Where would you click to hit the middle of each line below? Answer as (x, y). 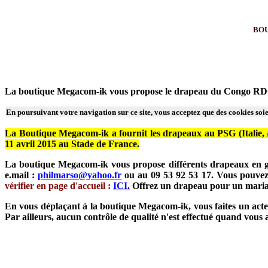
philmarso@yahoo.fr (80, 175)
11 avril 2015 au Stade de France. (72, 144)
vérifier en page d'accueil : (58, 186)
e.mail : (22, 175)
